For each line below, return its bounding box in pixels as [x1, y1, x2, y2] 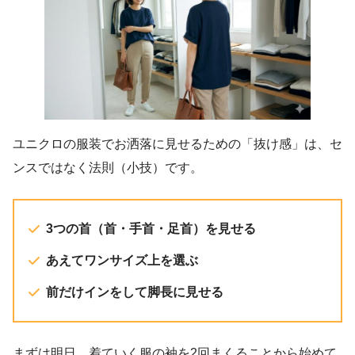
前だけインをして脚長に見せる [46, 285, 223, 300]
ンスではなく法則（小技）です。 [13, 161, 203, 175]
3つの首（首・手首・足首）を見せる [46, 222, 256, 236]
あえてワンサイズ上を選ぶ [46, 254, 198, 268]
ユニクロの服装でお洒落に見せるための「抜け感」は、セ [13, 137, 342, 151]
